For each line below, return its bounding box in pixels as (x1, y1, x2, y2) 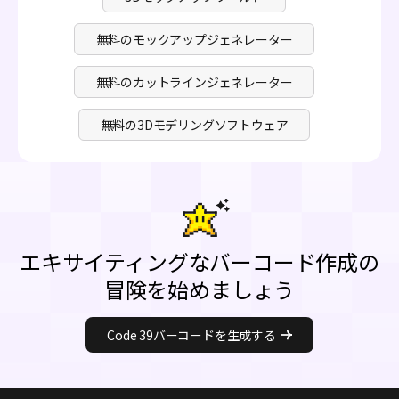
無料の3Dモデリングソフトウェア (100, 115, 289, 134)
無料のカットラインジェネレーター (95, 72, 293, 91)
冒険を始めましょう (103, 273, 296, 305)
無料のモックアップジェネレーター (95, 29, 293, 48)
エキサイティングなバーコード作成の (20, 245, 379, 277)
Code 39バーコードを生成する (107, 325, 276, 344)
